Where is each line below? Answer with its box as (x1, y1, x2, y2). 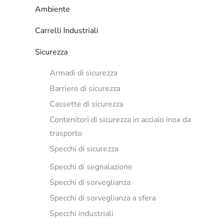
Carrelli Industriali (35, 25, 98, 36)
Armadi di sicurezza (50, 68, 117, 78)
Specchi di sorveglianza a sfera (50, 193, 156, 203)
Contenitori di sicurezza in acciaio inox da (50, 114, 191, 125)
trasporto (50, 128, 82, 139)
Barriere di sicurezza (50, 83, 120, 94)
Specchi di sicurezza (50, 144, 118, 154)
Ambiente (35, 4, 70, 15)
